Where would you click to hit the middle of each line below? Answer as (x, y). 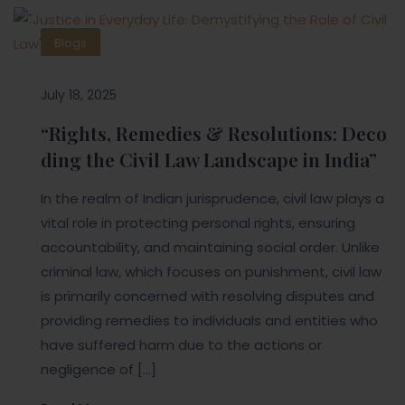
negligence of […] (99, 370)
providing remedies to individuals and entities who (209, 321)
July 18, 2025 (79, 95)
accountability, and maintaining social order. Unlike (210, 248)
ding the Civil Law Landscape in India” (209, 160)
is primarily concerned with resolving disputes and (207, 297)
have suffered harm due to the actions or (181, 345)
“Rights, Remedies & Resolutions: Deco (214, 133)
